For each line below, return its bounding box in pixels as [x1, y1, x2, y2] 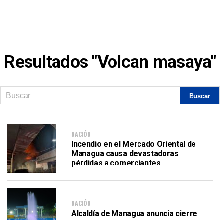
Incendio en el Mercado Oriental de [71, 139, 196, 149]
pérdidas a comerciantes [71, 158, 161, 167]
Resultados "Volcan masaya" [4, 52, 216, 72]
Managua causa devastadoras [71, 149, 179, 158]
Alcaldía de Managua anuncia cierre [71, 208, 198, 218]
